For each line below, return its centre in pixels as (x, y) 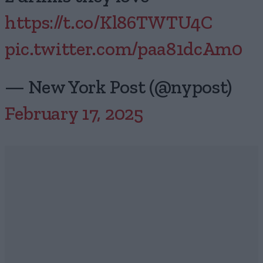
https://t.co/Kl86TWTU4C (109, 23)
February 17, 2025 (74, 114)
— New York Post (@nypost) (118, 88)
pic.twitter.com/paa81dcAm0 (124, 50)
